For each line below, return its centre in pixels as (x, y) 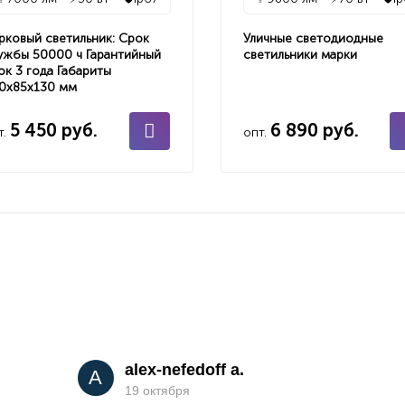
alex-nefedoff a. (184, 370)
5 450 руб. (54, 130)
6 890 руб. (314, 130)
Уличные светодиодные (313, 38)
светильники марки (300, 55)
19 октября (157, 391)
